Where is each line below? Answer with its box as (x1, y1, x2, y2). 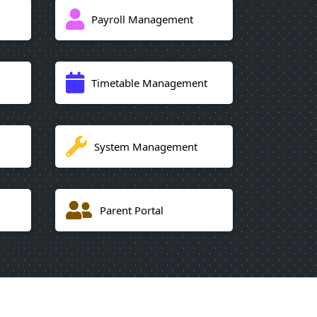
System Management (94, 139, 197, 154)
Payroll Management (91, 11, 193, 26)
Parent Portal (100, 202, 163, 217)
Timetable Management (91, 75, 207, 90)
